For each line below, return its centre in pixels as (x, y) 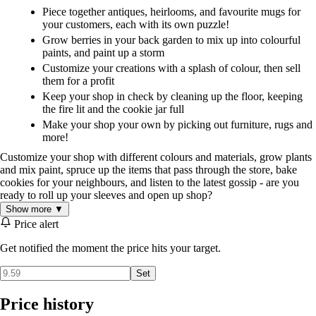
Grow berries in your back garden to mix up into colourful (171, 40)
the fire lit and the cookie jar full (113, 109)
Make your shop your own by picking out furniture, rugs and (177, 125)
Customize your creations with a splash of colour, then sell (171, 68)
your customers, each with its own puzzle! (136, 25)
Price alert (35, 224)
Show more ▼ (35, 209)
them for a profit (78, 81)
